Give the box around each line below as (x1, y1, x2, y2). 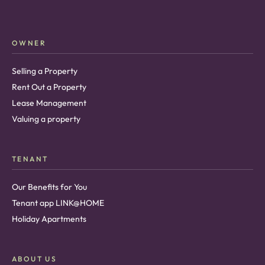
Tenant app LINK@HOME (12, 198, 104, 208)
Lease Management (12, 98, 86, 108)
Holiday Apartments (12, 214, 86, 224)
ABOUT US (12, 254, 57, 263)
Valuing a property (12, 114, 80, 124)
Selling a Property (12, 66, 77, 76)
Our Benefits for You (12, 182, 87, 192)
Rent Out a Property (12, 82, 86, 92)
